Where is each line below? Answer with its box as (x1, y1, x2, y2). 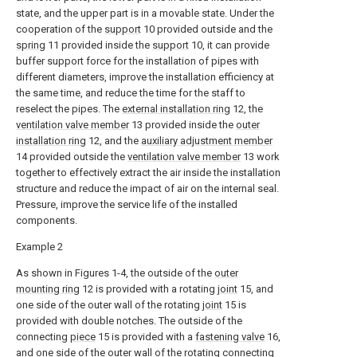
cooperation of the (16, 23, 104, 35)
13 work (241, 151, 280, 163)
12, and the (86, 135, 141, 147)
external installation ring (122, 103, 230, 115)
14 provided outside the (16, 151, 127, 163)
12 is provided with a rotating (80, 283, 218, 295)
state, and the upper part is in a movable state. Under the (16, 7, 274, 19)
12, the (230, 103, 263, 115)
